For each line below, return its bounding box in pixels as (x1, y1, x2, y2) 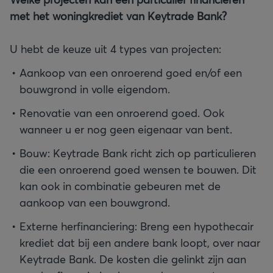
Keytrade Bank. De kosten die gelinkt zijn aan (19, 252, 246, 266)
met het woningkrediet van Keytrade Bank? (10, 9, 227, 23)
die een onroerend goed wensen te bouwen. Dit (19, 162, 257, 177)
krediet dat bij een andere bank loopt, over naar (19, 235, 260, 250)
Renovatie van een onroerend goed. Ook (19, 105, 224, 120)
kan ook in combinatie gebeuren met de (19, 179, 221, 193)
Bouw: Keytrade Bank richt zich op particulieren (19, 146, 256, 160)
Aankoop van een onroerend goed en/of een (19, 65, 242, 80)
